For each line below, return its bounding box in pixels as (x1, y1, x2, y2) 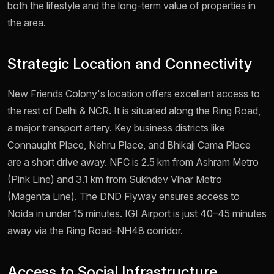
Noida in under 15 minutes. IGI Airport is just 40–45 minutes (7, 207, 267, 220)
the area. (7, 17, 46, 29)
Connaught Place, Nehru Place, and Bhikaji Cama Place (7, 139, 251, 152)
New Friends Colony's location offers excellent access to (7, 87, 260, 100)
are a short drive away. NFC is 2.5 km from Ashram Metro (7, 156, 259, 169)
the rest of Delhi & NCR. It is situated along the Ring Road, (7, 105, 261, 117)
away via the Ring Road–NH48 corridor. (7, 224, 183, 237)
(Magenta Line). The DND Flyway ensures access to (7, 190, 240, 203)
